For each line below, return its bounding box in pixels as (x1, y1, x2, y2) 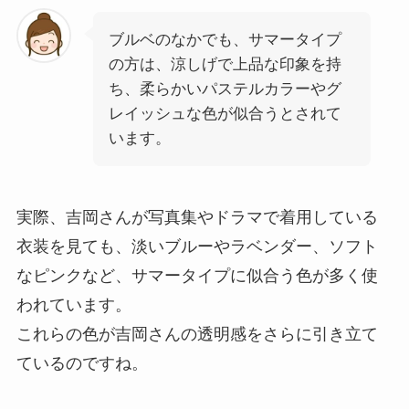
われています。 (16, 295, 131, 314)
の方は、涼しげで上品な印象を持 (108, 56, 341, 74)
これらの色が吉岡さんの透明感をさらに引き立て (16, 324, 378, 343)
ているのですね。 (16, 353, 148, 372)
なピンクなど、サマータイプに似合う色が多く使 (16, 266, 378, 285)
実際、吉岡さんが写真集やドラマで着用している (16, 207, 378, 226)
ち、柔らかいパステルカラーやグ (108, 80, 341, 99)
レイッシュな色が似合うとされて (108, 105, 341, 123)
